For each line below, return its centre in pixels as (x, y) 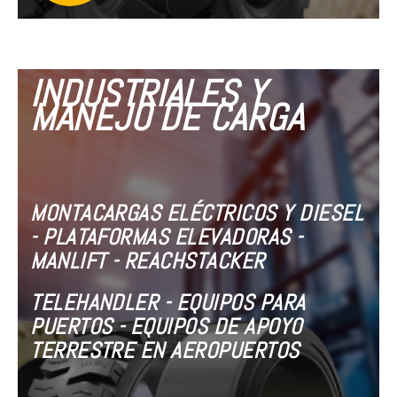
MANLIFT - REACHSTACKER (148, 261)
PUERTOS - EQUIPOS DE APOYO (166, 327)
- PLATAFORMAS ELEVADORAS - (167, 237)
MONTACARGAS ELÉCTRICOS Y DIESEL (197, 214)
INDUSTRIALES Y (148, 94)
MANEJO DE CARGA (167, 118)
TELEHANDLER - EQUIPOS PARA (168, 303)
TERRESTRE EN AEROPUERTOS (165, 351)
